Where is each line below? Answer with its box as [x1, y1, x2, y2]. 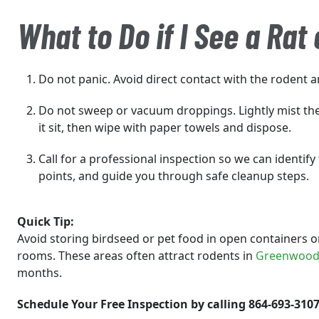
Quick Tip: [17, 214, 74, 229]
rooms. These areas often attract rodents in [17, 248, 256, 263]
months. [17, 265, 62, 281]
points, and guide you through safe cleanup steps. [38, 168, 309, 184]
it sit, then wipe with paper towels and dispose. [38, 120, 291, 135]
